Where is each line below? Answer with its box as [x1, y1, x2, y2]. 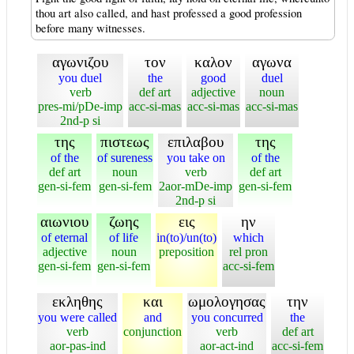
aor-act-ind [200, 339, 254, 352]
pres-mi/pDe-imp [38, 100, 122, 113]
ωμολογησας [188, 293, 265, 310]
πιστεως [100, 134, 149, 150]
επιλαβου [168, 134, 224, 150]
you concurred [190, 311, 263, 324]
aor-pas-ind [49, 339, 106, 352]
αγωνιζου [52, 54, 108, 70]
